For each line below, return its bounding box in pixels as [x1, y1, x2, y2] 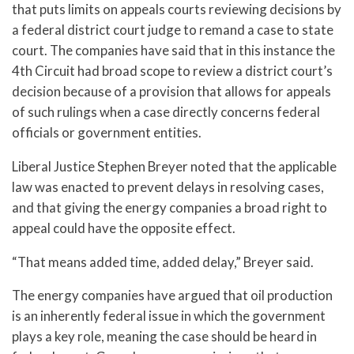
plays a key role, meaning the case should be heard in [12, 328, 317, 345]
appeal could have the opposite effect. [12, 219, 235, 236]
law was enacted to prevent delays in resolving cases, [12, 178, 324, 195]
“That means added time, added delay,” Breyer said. [12, 253, 314, 270]
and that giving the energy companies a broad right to [12, 198, 327, 216]
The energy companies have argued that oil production [12, 287, 333, 304]
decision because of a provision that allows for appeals [12, 82, 331, 100]
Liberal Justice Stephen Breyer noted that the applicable [12, 157, 337, 175]
